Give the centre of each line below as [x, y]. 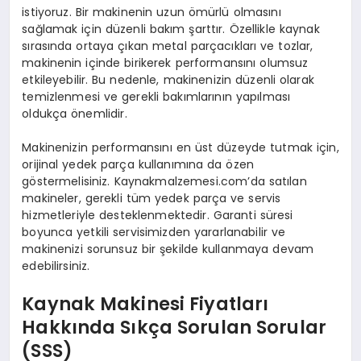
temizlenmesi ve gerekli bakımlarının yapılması [156, 96]
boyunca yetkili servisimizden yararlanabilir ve [154, 232]
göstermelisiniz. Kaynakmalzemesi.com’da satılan [164, 181]
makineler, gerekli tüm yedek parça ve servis [151, 198]
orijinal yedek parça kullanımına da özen [138, 164]
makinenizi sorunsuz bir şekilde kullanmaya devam [168, 249]
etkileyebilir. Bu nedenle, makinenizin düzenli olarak [168, 79]
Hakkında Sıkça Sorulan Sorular [174, 328]
